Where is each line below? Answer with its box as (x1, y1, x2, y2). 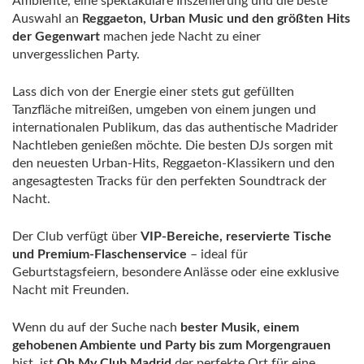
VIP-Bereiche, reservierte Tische (141, 230, 331, 243)
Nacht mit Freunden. (12, 284, 129, 297)
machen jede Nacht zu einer (100, 30, 261, 43)
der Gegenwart (12, 30, 100, 43)
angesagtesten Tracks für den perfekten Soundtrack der (12, 175, 327, 188)
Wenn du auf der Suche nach (12, 321, 180, 334)
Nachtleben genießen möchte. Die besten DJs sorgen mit (12, 139, 333, 152)
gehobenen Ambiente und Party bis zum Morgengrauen (12, 339, 331, 352)
